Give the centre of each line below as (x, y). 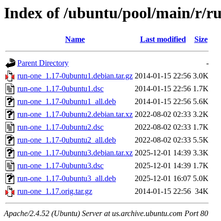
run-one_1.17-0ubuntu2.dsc (60, 127)
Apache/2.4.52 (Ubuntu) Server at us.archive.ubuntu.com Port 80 (106, 214)
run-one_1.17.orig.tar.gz (55, 191)
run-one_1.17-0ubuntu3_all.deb (67, 179)
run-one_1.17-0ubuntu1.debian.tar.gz (75, 76)
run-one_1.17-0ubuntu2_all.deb (67, 140)
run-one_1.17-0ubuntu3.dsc (60, 166)
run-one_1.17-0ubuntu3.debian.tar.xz (75, 153)
